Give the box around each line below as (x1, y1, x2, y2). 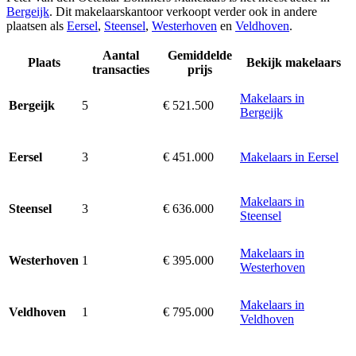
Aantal (103, 48, 139, 63)
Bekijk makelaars (246, 56, 341, 70)
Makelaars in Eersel (240, 150, 339, 164)
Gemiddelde (168, 48, 232, 63)
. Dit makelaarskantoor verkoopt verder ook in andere (49, 5, 317, 19)
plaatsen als (6, 19, 67, 33)
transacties (92, 63, 149, 77)
